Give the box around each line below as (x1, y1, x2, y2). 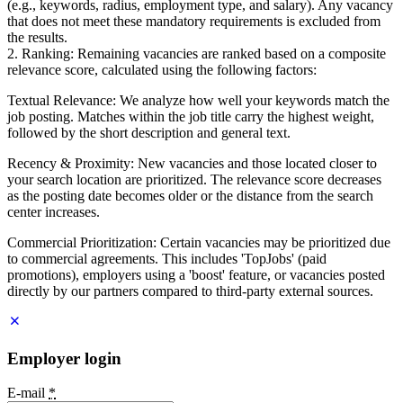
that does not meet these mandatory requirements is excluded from (7, 13, 381, 30)
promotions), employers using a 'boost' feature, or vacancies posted (7, 267, 385, 283)
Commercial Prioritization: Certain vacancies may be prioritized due (7, 235, 390, 251)
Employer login (7, 348, 121, 368)
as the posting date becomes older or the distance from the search (7, 188, 373, 204)
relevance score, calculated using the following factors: (7, 62, 317, 78)
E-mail (7, 385, 49, 401)
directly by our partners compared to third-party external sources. (7, 283, 373, 300)
